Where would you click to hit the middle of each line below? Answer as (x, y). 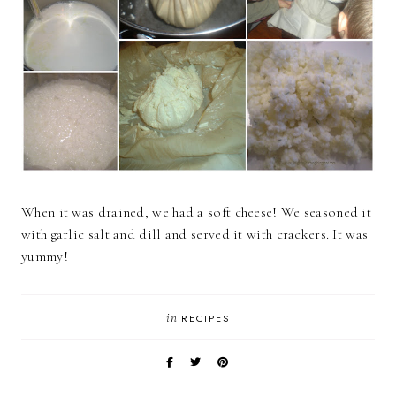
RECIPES (206, 319)
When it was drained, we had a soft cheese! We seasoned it (197, 213)
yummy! (45, 257)
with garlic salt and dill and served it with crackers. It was (195, 235)
